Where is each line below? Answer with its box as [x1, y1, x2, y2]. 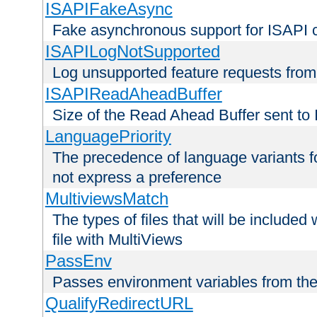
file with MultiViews [52, 231, 183, 249]
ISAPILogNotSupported [45, 42, 220, 62]
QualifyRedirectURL [45, 294, 193, 313]
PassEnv [45, 251, 112, 271]
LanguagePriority [45, 127, 171, 146]
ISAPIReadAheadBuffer [45, 84, 222, 104]
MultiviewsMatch [45, 189, 168, 209]
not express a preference [52, 168, 221, 187]
